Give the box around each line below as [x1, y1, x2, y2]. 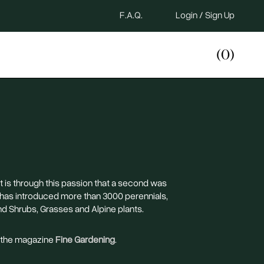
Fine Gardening [55, 233, 115, 246]
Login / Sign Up [176, 8, 235, 21]
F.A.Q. [120, 8, 143, 21]
